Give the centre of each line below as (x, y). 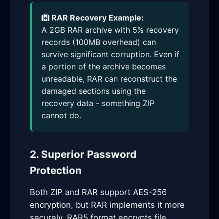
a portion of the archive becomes (104, 66)
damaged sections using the (94, 91)
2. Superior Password (83, 154)
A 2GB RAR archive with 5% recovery (110, 30)
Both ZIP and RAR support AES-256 (98, 192)
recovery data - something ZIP (98, 103)
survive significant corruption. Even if (110, 54)
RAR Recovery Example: (97, 18)
